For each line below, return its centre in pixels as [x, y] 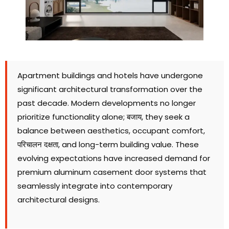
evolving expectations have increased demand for [114, 158]
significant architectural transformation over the [110, 89]
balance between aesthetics [73, 131]
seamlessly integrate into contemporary [95, 186]
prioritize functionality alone [70, 117]
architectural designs [58, 200]
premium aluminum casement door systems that [112, 172]
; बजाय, [134, 117]
